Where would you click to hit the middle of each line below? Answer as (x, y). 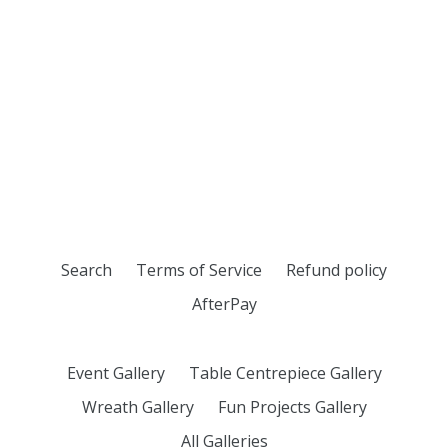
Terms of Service (199, 270)
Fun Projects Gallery (292, 407)
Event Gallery (115, 373)
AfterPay (224, 304)
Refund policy (336, 270)
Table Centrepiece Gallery (285, 373)
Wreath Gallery (137, 407)
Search (86, 270)
